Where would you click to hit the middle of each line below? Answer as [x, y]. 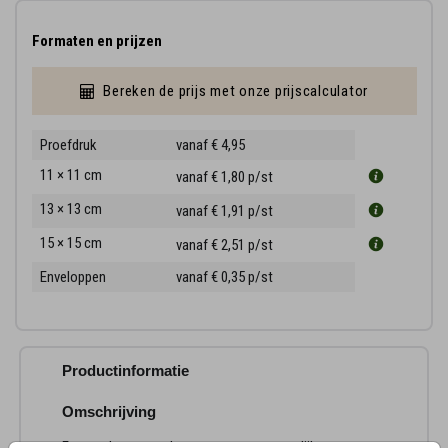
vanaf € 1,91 [211, 210]
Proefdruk [68, 144]
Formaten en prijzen [96, 41]
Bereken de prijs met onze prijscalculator [235, 90]
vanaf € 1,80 [211, 176]
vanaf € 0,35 [211, 276]
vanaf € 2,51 [211, 244]
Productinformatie [125, 371]
